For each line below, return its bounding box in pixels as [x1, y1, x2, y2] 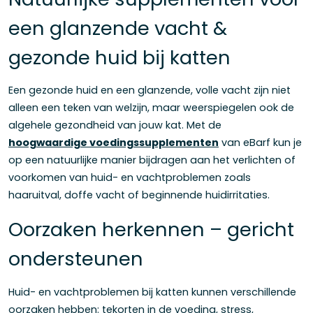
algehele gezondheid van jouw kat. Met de [8, 118, 221, 133]
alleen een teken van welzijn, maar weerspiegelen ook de [8, 101, 294, 115]
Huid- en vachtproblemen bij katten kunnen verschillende [8, 284, 296, 299]
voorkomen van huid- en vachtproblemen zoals [8, 170, 251, 185]
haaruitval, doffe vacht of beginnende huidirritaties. [8, 188, 270, 203]
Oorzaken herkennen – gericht [8, 216, 294, 244]
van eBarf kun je [219, 136, 302, 150]
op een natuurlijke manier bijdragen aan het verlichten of [8, 153, 296, 168]
